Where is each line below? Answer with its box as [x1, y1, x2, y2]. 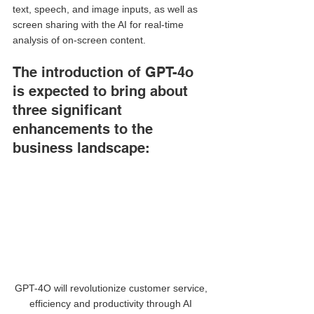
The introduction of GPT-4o [13, 63, 198, 81]
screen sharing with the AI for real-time [13, 18, 186, 30]
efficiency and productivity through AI [29, 298, 195, 310]
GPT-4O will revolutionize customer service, [14, 282, 210, 294]
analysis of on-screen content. [13, 34, 149, 46]
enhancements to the [13, 120, 157, 137]
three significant [13, 101, 126, 118]
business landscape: [13, 139, 150, 156]
